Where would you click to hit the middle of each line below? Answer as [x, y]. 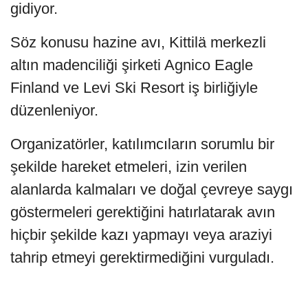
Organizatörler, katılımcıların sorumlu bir [142, 144]
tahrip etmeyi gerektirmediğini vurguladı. [142, 257]
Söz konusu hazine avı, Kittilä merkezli [138, 42]
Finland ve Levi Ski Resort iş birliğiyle [134, 87]
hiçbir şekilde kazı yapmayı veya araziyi [141, 234]
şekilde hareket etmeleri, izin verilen [129, 166]
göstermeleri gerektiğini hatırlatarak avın [143, 212]
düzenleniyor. [54, 110]
